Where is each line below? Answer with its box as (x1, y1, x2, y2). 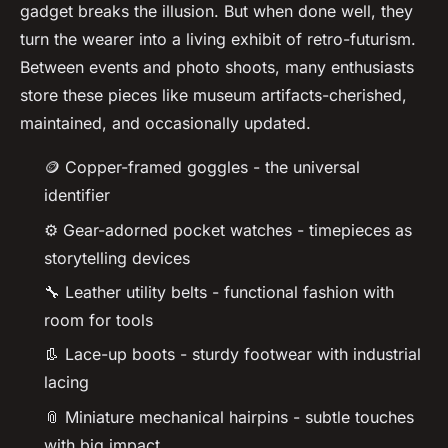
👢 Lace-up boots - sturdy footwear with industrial (44, 344, 421, 365)
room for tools (44, 309, 153, 330)
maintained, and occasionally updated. (20, 113, 311, 134)
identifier (44, 185, 110, 206)
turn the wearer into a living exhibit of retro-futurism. (20, 29, 416, 50)
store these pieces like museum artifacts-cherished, (20, 85, 407, 106)
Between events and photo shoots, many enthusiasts (20, 57, 414, 78)
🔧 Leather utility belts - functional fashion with (44, 281, 394, 302)
